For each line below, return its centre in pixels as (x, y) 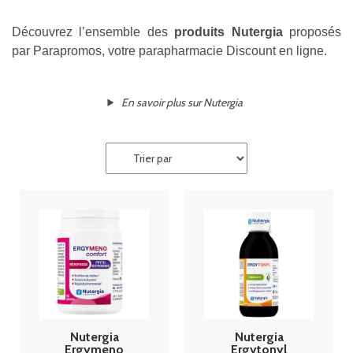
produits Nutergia (229, 32)
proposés (312, 32)
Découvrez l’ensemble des (93, 32)
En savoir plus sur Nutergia (182, 102)
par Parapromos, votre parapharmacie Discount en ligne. (169, 51)
